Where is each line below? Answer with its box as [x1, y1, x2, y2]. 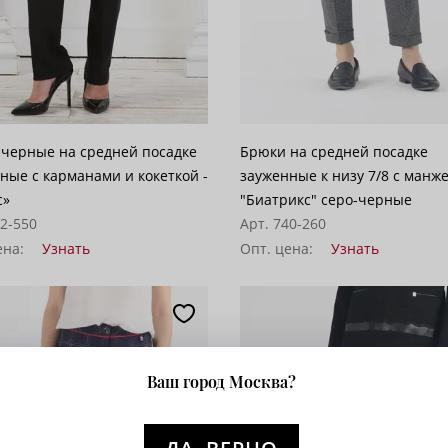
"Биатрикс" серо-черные [240, 189, 413, 209]
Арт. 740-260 [240, 213, 327, 233]
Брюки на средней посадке [240, 141, 429, 161]
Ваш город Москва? [146, 371, 296, 392]
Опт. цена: [240, 238, 318, 258]
